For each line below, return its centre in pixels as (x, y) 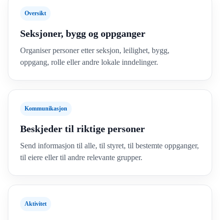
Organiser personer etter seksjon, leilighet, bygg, (95, 50)
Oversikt (35, 13)
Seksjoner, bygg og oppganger (83, 33)
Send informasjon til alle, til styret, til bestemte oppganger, (110, 146)
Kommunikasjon (46, 109)
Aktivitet (36, 204)
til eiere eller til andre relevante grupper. (81, 157)
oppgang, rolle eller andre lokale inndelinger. (89, 62)
